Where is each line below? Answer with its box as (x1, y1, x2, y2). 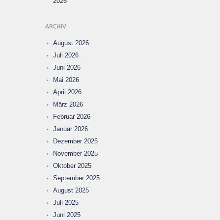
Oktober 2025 (53, 162, 91, 169)
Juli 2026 (53, 51, 79, 59)
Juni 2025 (53, 211, 81, 219)
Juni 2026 (53, 63, 81, 71)
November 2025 (53, 149, 98, 157)
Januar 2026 (53, 125, 88, 133)
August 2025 (53, 186, 89, 194)
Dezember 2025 (53, 137, 98, 145)
